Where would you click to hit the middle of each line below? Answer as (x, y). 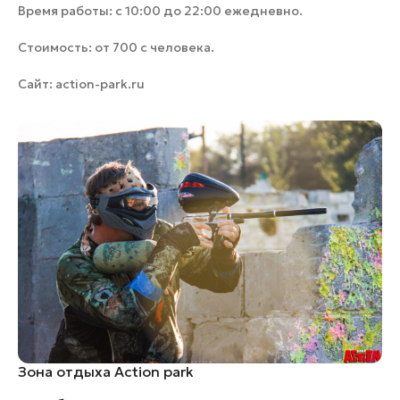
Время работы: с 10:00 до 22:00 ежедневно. (160, 11)
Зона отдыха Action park (106, 372)
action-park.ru (100, 84)
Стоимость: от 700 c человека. (116, 48)
